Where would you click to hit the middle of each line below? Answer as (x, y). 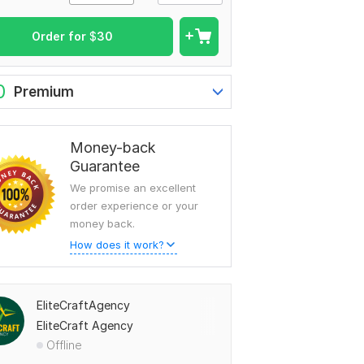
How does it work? (117, 245)
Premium (44, 92)
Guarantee (105, 167)
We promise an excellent (133, 188)
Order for (61, 37)
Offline (64, 345)
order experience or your (134, 206)
